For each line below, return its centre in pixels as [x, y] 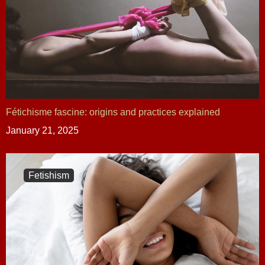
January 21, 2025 [42, 130]
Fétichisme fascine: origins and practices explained [113, 112]
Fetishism [49, 175]
